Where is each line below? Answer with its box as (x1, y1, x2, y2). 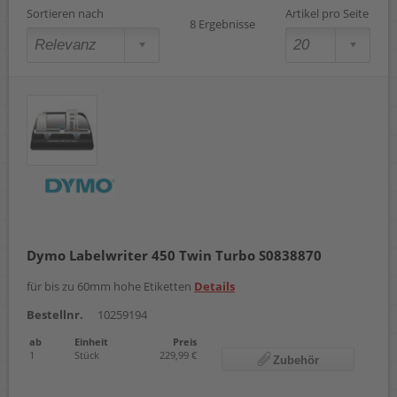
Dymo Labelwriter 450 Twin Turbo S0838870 (27, 246, 322, 265)
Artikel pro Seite (285, 5, 369, 22)
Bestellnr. (27, 307, 83, 323)
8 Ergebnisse (190, 16, 255, 33)
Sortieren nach (27, 5, 104, 22)
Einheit (74, 335, 108, 349)
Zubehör (273, 354, 319, 368)
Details (194, 278, 235, 295)
